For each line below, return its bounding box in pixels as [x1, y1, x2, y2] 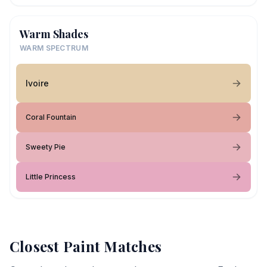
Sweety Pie [26, 142, 66, 151]
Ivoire [26, 77, 49, 88]
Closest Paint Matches [10, 237, 162, 256]
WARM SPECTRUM [20, 44, 88, 52]
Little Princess [26, 172, 76, 181]
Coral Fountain [26, 113, 76, 122]
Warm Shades [20, 27, 88, 41]
